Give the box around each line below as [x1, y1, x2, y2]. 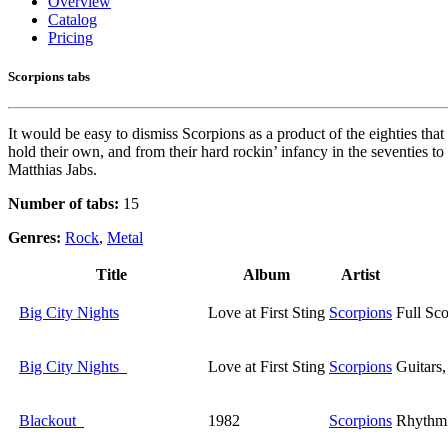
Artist [341, 266, 380, 284]
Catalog [48, 11, 97, 28]
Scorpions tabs [8, 69, 90, 85]
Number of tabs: [8, 195, 119, 213]
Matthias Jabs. [8, 161, 97, 179]
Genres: [8, 229, 65, 247]
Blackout [19, 412, 84, 430]
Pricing [48, 29, 93, 46]
